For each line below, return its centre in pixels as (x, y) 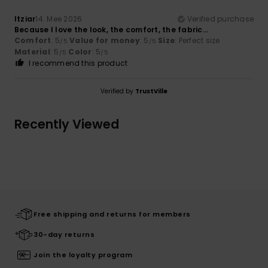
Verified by (118, 91)
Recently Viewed (67, 124)
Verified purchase (220, 19)
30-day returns (64, 234)
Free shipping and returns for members (112, 214)
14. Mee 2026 (59, 19)
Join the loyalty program (83, 255)
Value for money (105, 40)
